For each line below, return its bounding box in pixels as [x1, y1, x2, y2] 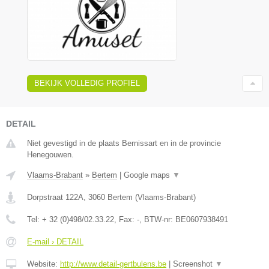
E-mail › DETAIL [27, 237, 83, 247]
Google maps [124, 171, 172, 180]
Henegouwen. [27, 150, 74, 160]
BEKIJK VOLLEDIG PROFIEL [34, 79, 140, 88]
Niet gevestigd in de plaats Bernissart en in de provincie [27, 139, 221, 148]
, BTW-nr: [139, 215, 175, 225]
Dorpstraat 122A [27, 193, 83, 202]
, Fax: [114, 215, 137, 225]
